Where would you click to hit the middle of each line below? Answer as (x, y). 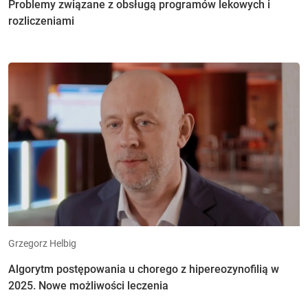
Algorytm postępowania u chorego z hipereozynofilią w (144, 269)
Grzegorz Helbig (42, 243)
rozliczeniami (41, 21)
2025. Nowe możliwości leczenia (88, 286)
